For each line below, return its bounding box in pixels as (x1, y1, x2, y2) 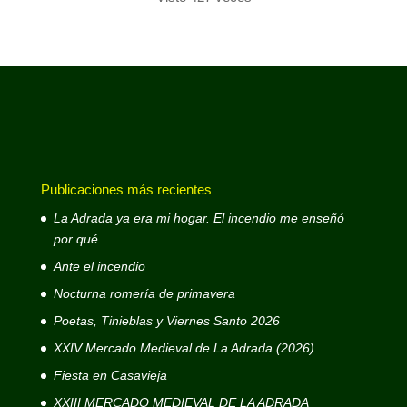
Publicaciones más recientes (40, 181, 212, 197)
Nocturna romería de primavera (53, 285, 235, 301)
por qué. (53, 231, 102, 246)
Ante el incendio (53, 258, 145, 273)
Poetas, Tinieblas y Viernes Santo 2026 (53, 313, 280, 328)
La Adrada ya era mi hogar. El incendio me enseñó (53, 210, 344, 225)
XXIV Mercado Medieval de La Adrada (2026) (53, 340, 314, 355)
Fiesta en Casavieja (53, 367, 167, 382)
